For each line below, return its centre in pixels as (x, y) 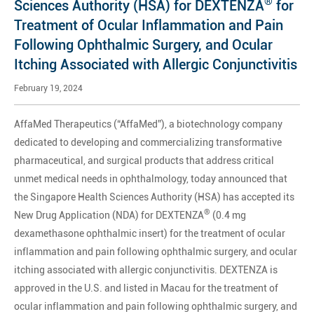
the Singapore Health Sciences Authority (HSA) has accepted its (154, 197)
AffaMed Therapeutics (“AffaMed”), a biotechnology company (148, 124)
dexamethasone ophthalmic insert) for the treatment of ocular (150, 233)
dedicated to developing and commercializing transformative (148, 142)
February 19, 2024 (48, 88)
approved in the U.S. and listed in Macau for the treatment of (146, 288)
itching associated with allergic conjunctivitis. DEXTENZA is (146, 269)
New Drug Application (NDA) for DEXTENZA (109, 215)
